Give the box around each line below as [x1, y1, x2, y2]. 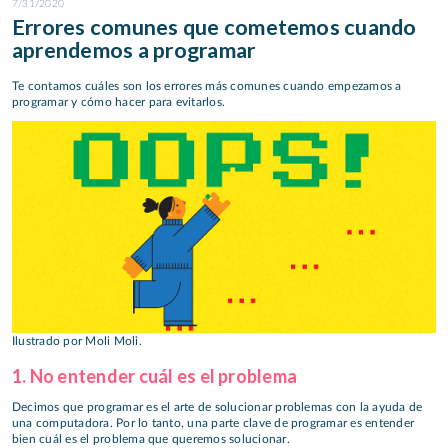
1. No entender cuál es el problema [12, 364, 298, 387]
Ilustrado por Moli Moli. [12, 334, 142, 347]
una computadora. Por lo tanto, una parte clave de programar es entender [12, 417, 415, 430]
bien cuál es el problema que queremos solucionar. [12, 433, 290, 446]
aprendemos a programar [12, 36, 256, 63]
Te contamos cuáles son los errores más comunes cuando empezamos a [12, 80, 402, 93]
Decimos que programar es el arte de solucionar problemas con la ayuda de [12, 401, 423, 414]
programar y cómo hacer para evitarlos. [12, 96, 226, 109]
